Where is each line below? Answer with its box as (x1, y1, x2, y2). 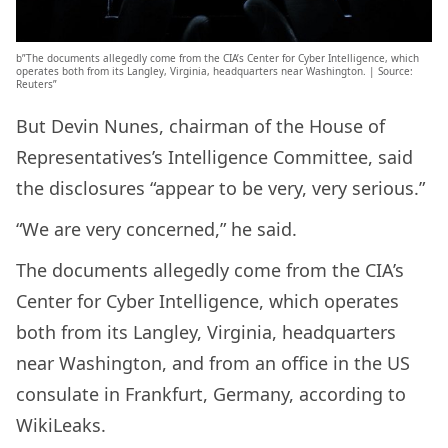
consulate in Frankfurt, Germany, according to (16, 382, 406, 407)
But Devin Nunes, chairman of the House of (16, 114, 385, 139)
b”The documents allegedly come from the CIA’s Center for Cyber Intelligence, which (16, 51, 419, 66)
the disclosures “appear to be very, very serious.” (16, 176, 425, 201)
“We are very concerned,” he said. (16, 217, 297, 242)
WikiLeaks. (16, 413, 106, 438)
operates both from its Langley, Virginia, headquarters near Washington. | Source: (16, 64, 413, 79)
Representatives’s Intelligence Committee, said (16, 145, 413, 170)
